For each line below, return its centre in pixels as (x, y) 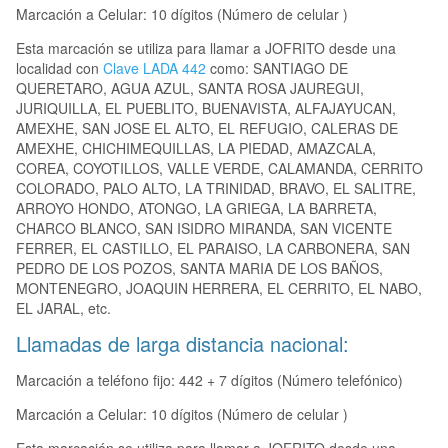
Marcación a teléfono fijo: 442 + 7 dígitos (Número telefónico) (209, 380)
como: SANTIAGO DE (277, 68)
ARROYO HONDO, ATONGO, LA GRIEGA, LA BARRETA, (196, 208)
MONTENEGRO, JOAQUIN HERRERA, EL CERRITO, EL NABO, (219, 288)
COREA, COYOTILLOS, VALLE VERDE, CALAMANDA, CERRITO (219, 168)
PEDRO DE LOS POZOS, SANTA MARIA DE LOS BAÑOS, (199, 268)
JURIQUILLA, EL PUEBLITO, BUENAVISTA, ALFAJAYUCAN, (206, 108)
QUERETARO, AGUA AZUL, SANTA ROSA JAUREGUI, (190, 88)
